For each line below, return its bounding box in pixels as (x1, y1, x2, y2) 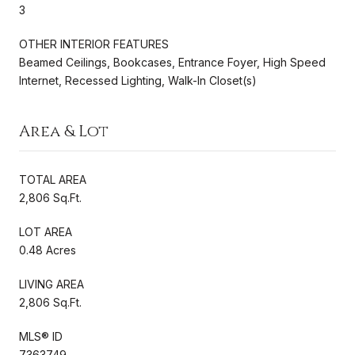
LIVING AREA (19, 277, 84, 291)
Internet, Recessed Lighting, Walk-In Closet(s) (19, 73, 257, 87)
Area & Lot (19, 120, 109, 142)
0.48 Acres (19, 242, 76, 257)
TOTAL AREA (19, 172, 86, 186)
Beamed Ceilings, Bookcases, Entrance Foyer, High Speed (19, 55, 326, 69)
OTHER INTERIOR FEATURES (19, 36, 169, 51)
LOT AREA (19, 224, 72, 239)
